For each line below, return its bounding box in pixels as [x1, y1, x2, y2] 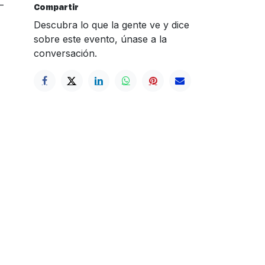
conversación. [34, 47, 97, 59]
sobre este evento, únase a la [34, 33, 167, 45]
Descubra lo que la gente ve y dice [34, 18, 189, 31]
